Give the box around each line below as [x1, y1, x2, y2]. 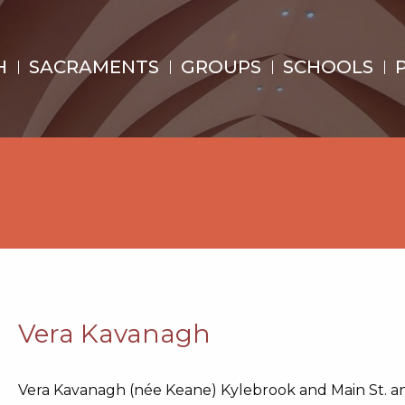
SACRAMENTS [28, 56, 159, 78]
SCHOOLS [282, 56, 373, 78]
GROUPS [180, 56, 261, 78]
